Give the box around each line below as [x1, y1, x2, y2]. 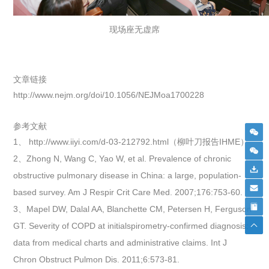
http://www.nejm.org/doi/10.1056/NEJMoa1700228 [13, 89, 205, 100]
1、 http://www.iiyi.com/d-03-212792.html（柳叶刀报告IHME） [13, 136, 249, 147]
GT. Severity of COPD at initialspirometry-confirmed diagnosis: [13, 220, 249, 231]
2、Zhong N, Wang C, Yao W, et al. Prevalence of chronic [13, 153, 232, 163]
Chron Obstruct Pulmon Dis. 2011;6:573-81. [13, 254, 180, 264]
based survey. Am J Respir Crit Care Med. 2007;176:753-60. [13, 187, 243, 197]
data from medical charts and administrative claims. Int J [13, 237, 228, 247]
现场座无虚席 [109, 24, 160, 34]
